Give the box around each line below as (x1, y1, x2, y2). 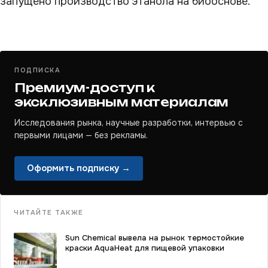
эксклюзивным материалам (14, 95, 229, 109)
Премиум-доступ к (14, 80, 156, 95)
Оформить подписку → (27, 162, 130, 174)
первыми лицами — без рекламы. (14, 130, 148, 141)
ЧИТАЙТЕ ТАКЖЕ (14, 208, 84, 217)
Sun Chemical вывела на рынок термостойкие (65, 233, 244, 243)
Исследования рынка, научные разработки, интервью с (14, 117, 243, 128)
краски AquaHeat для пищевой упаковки (65, 243, 224, 253)
